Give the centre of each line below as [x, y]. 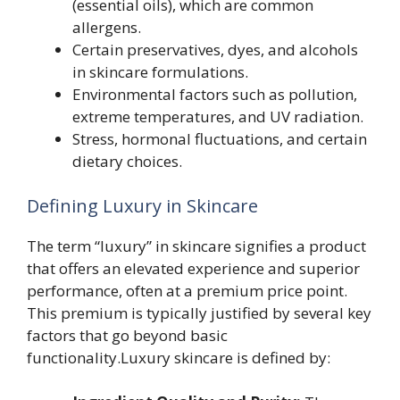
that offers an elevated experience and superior [193, 268]
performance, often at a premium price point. [187, 290]
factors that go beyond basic [127, 335]
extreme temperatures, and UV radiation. [218, 117]
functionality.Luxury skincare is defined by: [179, 357]
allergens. [107, 27]
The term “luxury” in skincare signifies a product [196, 246]
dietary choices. [127, 161]
